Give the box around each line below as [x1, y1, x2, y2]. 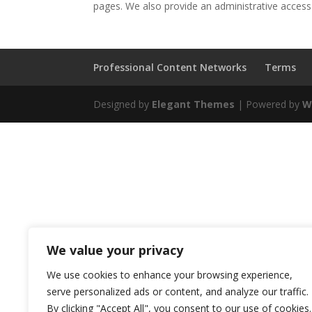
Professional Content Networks [93, 60, 247, 74]
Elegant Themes [152, 97, 235, 111]
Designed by [93, 97, 153, 111]
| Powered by [235, 97, 303, 111]
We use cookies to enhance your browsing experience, [47, 268, 292, 281]
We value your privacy [47, 242, 183, 258]
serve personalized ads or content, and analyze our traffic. [47, 285, 309, 298]
